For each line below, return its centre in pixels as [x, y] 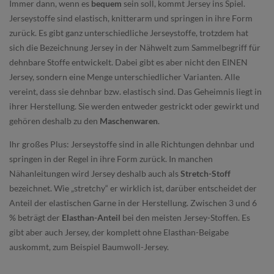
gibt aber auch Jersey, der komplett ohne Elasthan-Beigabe [119, 232]
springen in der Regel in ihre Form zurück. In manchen [111, 159]
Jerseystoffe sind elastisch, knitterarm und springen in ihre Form [131, 18]
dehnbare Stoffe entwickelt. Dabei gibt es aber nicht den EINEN [128, 62]
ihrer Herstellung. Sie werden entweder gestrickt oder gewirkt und [134, 106]
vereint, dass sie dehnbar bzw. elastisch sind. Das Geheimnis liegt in [135, 91]
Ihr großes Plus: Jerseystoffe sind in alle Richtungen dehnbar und [132, 144]
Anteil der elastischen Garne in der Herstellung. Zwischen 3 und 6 [133, 203]
